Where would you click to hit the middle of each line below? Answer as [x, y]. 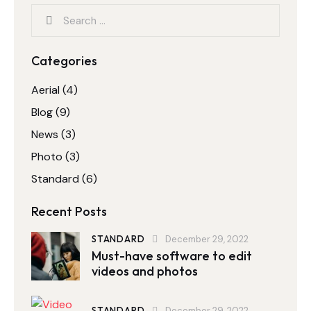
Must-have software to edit [172, 256]
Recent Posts [69, 212]
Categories [64, 61]
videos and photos [145, 271]
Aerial [45, 90]
